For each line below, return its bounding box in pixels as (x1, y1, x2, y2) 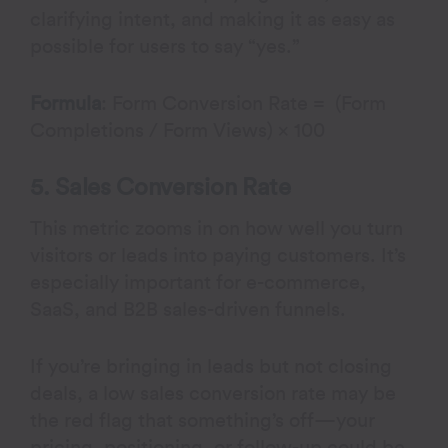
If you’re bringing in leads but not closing (30, 357, 393, 377)
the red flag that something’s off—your (30, 411, 376, 431)
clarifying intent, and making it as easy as (30, 10, 396, 30)
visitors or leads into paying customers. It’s (30, 246, 407, 266)
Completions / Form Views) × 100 (30, 121, 326, 141)
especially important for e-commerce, (30, 273, 367, 293)
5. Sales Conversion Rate (30, 176, 291, 200)
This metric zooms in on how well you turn (30, 219, 404, 239)
